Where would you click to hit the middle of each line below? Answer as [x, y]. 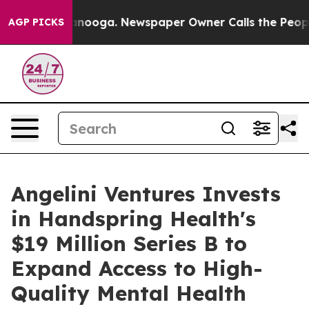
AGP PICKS [36, 22]
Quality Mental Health [129, 293]
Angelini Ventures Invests [146, 194]
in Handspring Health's [133, 219]
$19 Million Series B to [129, 243]
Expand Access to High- [137, 268]
